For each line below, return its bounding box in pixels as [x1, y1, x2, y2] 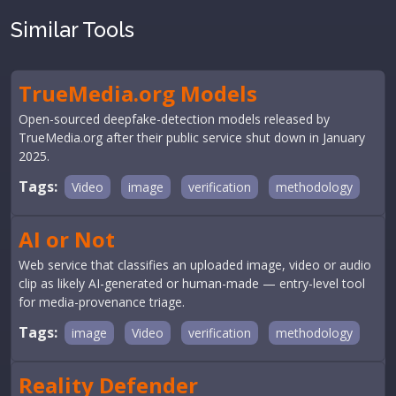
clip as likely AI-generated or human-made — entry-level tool [19, 275, 365, 292]
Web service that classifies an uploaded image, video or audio [19, 256, 371, 273]
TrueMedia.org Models [19, 79, 257, 108]
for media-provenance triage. [19, 293, 185, 310]
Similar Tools [11, 18, 134, 42]
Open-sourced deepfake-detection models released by [19, 110, 330, 127]
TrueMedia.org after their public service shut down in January [19, 129, 365, 146]
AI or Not [19, 225, 115, 254]
